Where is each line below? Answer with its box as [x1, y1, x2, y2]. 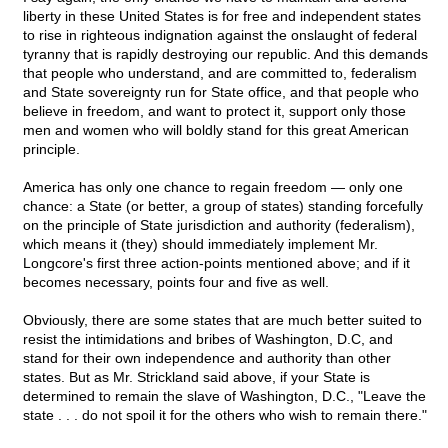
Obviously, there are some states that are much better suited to [23, 312, 422, 329]
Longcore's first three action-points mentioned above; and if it [23, 255, 410, 272]
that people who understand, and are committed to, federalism [23, 65, 417, 82]
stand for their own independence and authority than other [23, 350, 391, 367]
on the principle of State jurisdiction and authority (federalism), [23, 217, 415, 234]
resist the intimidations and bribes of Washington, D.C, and [23, 331, 393, 348]
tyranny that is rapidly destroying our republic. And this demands [23, 46, 428, 63]
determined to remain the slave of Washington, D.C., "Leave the [23, 388, 426, 405]
